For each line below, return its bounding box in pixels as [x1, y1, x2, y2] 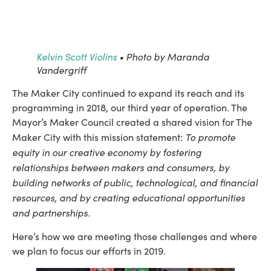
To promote [185, 130, 235, 144]
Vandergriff [36, 63, 87, 77]
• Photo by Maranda [117, 50, 209, 64]
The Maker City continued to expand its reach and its [12, 87, 244, 100]
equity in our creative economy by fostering [12, 145, 201, 159]
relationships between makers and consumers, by [12, 160, 229, 174]
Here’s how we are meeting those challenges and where [12, 229, 257, 243]
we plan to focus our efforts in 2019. [12, 244, 166, 257]
